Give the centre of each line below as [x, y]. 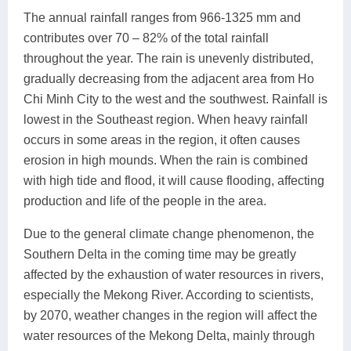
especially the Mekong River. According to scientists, [168, 295]
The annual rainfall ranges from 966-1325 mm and [162, 18]
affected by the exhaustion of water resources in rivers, [174, 275]
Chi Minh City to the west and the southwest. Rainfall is [175, 100]
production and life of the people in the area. [145, 201]
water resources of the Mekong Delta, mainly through [169, 336]
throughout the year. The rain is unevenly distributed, [168, 59]
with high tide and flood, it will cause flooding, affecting [174, 181]
